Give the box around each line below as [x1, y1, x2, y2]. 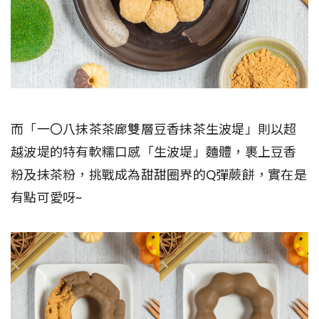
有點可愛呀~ [11, 188, 83, 206]
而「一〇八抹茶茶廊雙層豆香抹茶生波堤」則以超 [11, 120, 297, 138]
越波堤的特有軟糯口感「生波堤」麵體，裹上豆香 [11, 142, 297, 161]
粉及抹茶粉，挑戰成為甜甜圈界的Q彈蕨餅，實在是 [11, 165, 307, 184]
